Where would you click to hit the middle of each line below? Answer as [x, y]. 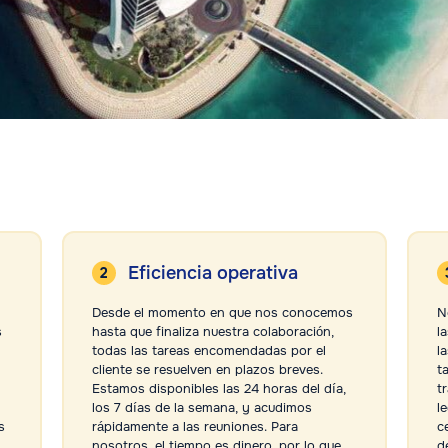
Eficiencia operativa [212, 273]
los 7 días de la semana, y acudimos [201, 408]
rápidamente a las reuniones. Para [194, 427]
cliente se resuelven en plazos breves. [207, 370]
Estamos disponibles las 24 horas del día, [218, 389]
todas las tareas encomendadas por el [208, 351]
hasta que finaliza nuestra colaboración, [212, 332]
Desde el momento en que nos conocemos [222, 313]
